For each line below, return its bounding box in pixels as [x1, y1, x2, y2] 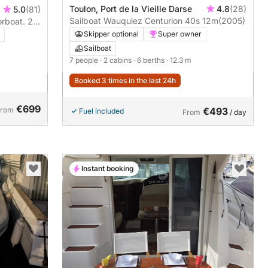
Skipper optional [84, 29, 139, 39]
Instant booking [81, 164, 134, 173]
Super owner [158, 29, 202, 39]
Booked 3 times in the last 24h [74, 76, 176, 86]
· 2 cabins [100, 56, 133, 65]
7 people [69, 56, 100, 65]
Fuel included [79, 106, 124, 116]
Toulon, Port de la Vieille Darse [69, 4, 192, 14]
